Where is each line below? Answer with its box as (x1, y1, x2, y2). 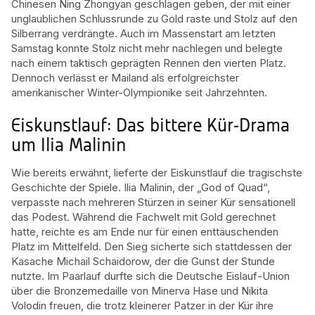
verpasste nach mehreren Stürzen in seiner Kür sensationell (11, 195, 295, 209)
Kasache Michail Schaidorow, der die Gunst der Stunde (11, 255, 275, 268)
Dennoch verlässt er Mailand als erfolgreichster (11, 70, 239, 84)
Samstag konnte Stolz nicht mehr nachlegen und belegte (11, 41, 283, 55)
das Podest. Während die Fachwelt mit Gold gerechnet (11, 210, 276, 224)
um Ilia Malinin (11, 139, 126, 155)
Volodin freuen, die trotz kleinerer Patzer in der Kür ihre (11, 299, 274, 312)
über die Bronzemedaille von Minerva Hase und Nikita (11, 284, 268, 297)
